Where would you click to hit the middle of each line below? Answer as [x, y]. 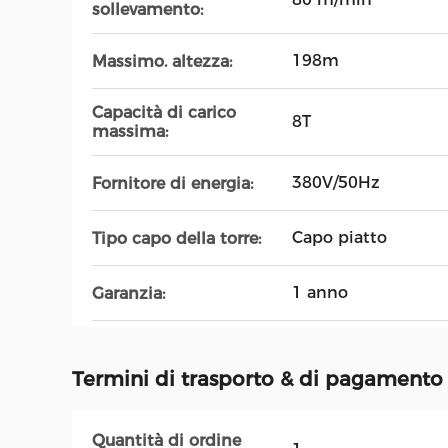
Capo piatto [339, 237]
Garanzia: [128, 293]
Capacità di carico [164, 112]
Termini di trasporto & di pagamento [257, 379]
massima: [130, 131]
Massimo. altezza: [162, 61]
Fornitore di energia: [172, 183]
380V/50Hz [336, 182]
